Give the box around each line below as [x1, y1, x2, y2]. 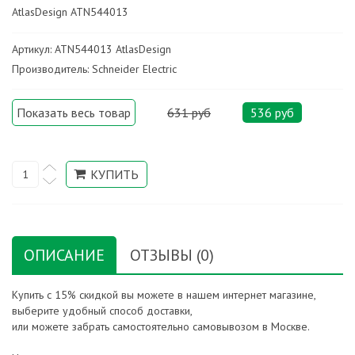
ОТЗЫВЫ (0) [130, 245, 214, 266]
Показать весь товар [17, 105, 131, 121]
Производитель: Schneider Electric [12, 62, 177, 77]
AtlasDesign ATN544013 [12, 5, 128, 20]
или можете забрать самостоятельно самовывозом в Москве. [12, 319, 310, 334]
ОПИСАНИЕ [24, 245, 105, 266]
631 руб [167, 105, 211, 121]
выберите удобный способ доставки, [12, 303, 193, 319]
